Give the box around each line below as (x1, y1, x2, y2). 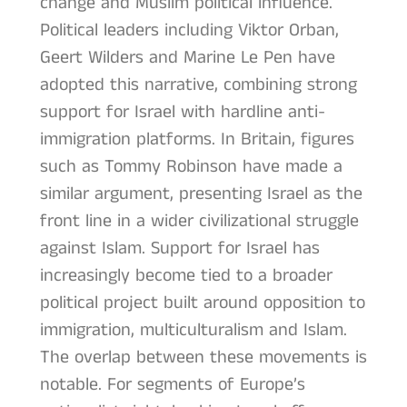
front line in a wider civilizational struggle (39, 208, 359, 235)
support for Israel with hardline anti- (39, 99, 325, 126)
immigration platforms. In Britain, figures (39, 126, 354, 154)
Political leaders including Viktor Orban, (39, 17, 339, 45)
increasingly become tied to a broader (39, 263, 333, 290)
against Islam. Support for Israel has (39, 235, 320, 263)
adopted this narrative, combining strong (39, 72, 357, 99)
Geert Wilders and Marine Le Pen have (39, 45, 335, 72)
